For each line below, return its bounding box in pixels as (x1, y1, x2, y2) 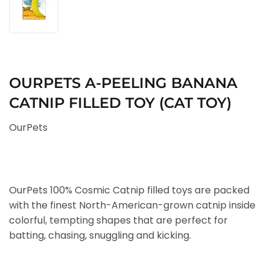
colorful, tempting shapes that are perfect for (9, 213, 228, 227)
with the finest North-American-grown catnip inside (9, 198, 256, 212)
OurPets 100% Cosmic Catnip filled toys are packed (9, 183, 250, 197)
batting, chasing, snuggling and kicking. (9, 228, 191, 242)
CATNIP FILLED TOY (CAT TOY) (9, 94, 231, 111)
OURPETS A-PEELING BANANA (9, 74, 237, 92)
